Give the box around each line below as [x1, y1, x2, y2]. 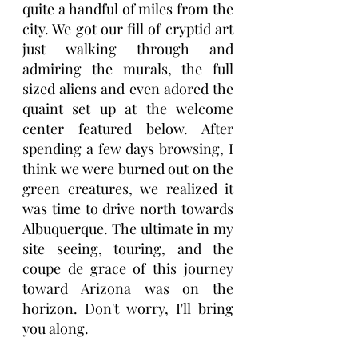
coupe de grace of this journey [22, 259, 233, 278]
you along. [22, 319, 92, 338]
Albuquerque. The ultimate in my [22, 219, 233, 238]
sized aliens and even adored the [22, 79, 233, 98]
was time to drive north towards [22, 199, 233, 218]
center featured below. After [22, 119, 233, 138]
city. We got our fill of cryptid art [22, 19, 233, 38]
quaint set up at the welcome [22, 99, 233, 118]
